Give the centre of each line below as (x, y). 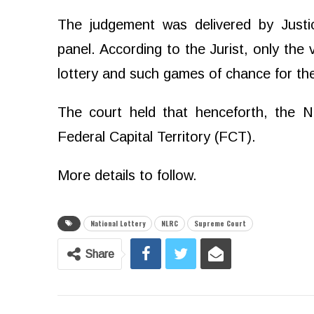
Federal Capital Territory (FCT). (157, 137)
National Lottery (118, 224)
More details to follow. (127, 176)
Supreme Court (220, 224)
